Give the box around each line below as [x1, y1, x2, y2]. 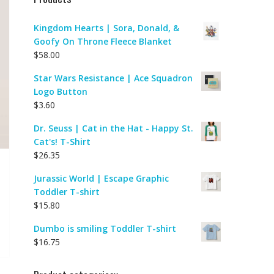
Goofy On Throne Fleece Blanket [34, 35, 172, 47]
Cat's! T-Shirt [34, 136, 91, 147]
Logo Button [34, 86, 87, 97]
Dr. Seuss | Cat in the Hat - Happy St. [34, 122, 193, 134]
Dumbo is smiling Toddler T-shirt [34, 223, 176, 234]
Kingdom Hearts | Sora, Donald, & [34, 22, 179, 34]
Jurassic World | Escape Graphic [34, 172, 169, 184]
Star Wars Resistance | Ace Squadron [34, 72, 193, 84]
